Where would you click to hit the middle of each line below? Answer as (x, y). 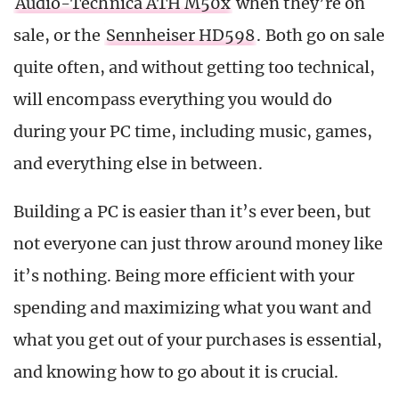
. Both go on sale (321, 35)
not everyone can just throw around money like (199, 243)
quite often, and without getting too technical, (195, 67)
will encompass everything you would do (173, 99)
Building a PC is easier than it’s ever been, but (192, 211)
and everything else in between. (138, 163)
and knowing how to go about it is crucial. (176, 371)
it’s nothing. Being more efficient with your (184, 275)
